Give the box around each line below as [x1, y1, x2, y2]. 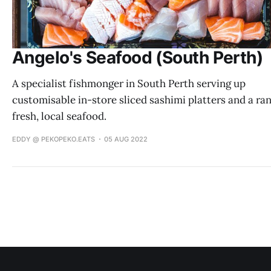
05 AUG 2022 [104, 134, 148, 143]
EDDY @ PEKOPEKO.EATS [12, 134, 95, 143]
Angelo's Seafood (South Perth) [12, 47, 263, 68]
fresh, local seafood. [12, 109, 106, 123]
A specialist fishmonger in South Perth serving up [12, 76, 246, 90]
